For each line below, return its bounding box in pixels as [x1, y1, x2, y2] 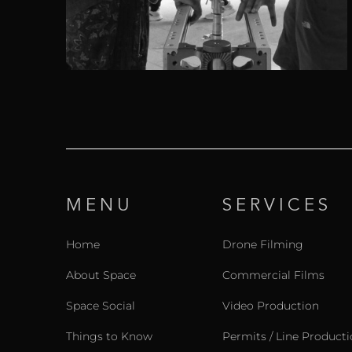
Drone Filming [222, 236, 303, 251]
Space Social [65, 299, 135, 313]
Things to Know [65, 329, 152, 344]
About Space [65, 267, 136, 282]
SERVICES [222, 197, 332, 215]
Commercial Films [222, 267, 324, 282]
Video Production [222, 299, 319, 313]
